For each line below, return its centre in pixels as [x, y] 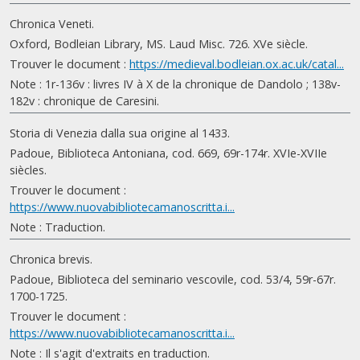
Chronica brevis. [51, 259]
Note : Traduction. [57, 227]
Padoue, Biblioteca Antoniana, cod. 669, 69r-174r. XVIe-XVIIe [168, 153]
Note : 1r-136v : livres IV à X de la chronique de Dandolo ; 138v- [175, 84]
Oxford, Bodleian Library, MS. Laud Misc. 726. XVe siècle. [159, 44]
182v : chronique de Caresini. [84, 101]
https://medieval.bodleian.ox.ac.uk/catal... [237, 64]
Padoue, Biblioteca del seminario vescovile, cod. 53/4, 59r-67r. [173, 279]
